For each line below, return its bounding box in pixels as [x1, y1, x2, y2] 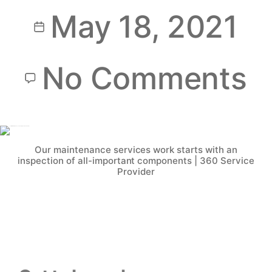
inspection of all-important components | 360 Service [17, 154, 255, 166]
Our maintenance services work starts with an [34, 143, 238, 155]
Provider [117, 165, 155, 177]
